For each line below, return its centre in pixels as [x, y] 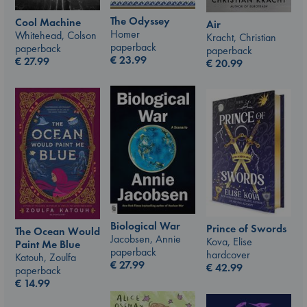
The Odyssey [140, 21]
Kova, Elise [229, 241]
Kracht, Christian [241, 37]
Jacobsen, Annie [146, 239]
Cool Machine [48, 23]
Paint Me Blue [48, 245]
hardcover [228, 254]
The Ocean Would [58, 232]
